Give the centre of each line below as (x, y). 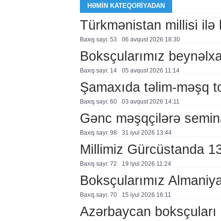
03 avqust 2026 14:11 (150, 102)
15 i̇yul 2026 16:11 (146, 195)
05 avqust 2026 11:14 (150, 71)
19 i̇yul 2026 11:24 (146, 164)
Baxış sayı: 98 (98, 133)
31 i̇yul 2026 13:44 (147, 133)
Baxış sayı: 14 (98, 71)
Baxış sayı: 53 (98, 39)
